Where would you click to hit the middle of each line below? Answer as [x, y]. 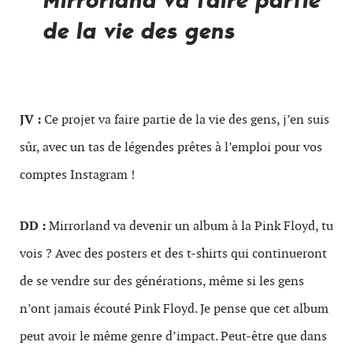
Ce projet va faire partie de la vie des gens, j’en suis [185, 119]
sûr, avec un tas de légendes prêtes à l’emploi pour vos [171, 147]
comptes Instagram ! [77, 174]
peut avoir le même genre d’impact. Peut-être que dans [173, 336]
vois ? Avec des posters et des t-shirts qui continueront [173, 253]
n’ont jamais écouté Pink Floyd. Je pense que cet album [174, 308]
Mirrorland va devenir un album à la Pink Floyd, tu [190, 225]
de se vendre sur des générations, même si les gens [162, 281]
